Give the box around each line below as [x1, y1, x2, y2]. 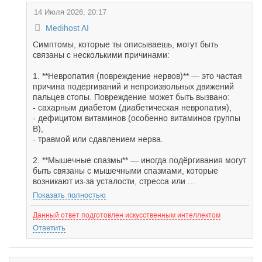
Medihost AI [45, 23, 89, 33]
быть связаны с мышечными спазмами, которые [33, 166, 218, 175]
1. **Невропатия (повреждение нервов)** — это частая [33, 71, 242, 81]
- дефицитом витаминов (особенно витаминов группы [33, 113, 240, 123]
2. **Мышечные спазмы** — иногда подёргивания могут [33, 156, 246, 165]
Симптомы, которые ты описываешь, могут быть [33, 40, 218, 49]
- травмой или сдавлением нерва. [33, 135, 163, 144]
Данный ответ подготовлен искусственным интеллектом [33, 211, 220, 219]
